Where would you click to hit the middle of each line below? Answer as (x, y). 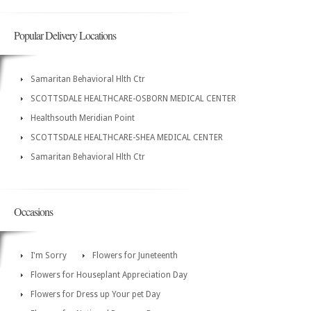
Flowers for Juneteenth (135, 256)
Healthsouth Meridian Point (83, 118)
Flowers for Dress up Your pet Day (95, 295)
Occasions (33, 212)
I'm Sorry (49, 256)
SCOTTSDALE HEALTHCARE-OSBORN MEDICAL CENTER (133, 99)
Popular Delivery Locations (65, 35)
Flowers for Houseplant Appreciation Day (109, 275)
